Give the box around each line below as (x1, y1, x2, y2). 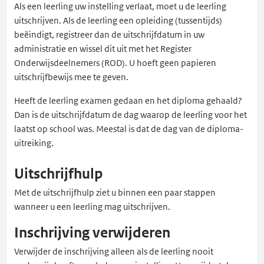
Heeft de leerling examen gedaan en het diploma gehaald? (14, 95, 242, 106)
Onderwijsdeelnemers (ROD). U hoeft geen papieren (14, 57, 216, 68)
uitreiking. (14, 137, 54, 148)
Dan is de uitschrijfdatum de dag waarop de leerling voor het (14, 109, 247, 120)
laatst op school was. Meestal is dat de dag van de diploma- (14, 123, 243, 134)
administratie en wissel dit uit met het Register (14, 43, 192, 54)
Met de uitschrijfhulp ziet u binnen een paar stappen (14, 187, 216, 198)
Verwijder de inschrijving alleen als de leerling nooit (14, 246, 213, 257)
